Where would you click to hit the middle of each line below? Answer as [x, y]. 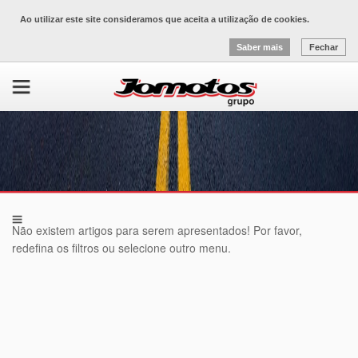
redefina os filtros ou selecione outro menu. [121, 248]
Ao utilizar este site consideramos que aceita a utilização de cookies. [165, 19]
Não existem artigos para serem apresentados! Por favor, [157, 231]
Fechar [324, 47]
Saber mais [260, 47]
